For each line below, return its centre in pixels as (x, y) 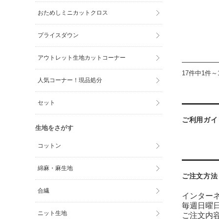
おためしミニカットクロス (73, 13)
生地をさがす (54, 128)
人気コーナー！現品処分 (70, 80)
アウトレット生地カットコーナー (82, 58)
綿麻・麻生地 (55, 168)
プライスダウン (58, 35)
